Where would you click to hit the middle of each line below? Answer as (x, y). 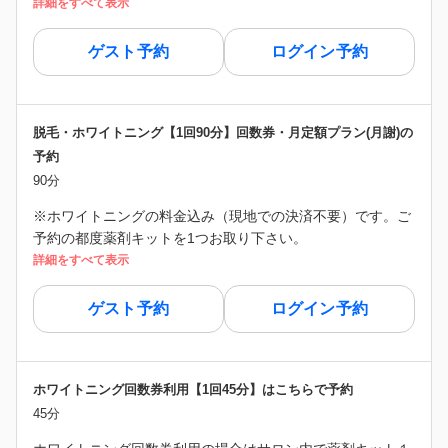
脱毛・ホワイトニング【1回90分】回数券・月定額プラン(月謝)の (223, 132)
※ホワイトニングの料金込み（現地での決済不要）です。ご (222, 215)
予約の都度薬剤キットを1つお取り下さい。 (170, 237)
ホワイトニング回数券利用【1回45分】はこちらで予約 (193, 389)
